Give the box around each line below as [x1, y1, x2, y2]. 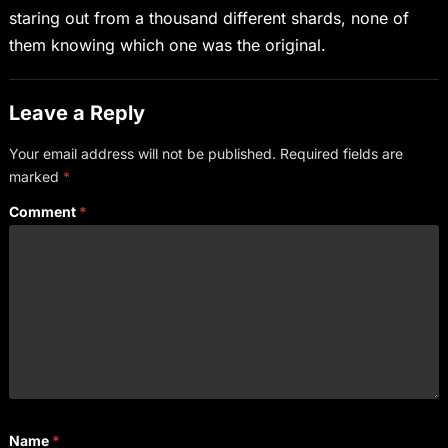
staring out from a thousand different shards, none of [8, 8, 409, 29]
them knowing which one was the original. [8, 35, 326, 56]
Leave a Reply [8, 101, 145, 126]
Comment [8, 203, 79, 221]
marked [8, 168, 63, 186]
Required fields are [279, 145, 403, 163]
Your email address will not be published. [8, 145, 276, 163]
